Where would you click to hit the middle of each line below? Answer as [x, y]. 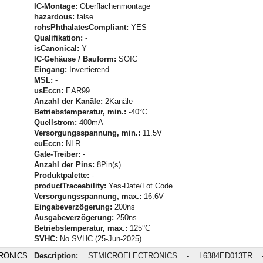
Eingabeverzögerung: [73, 207]
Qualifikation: [58, 38]
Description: [56, 255]
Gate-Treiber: [57, 154]
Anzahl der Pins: [64, 164]
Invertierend [88, 69]
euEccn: [49, 143]
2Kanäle [118, 101]
